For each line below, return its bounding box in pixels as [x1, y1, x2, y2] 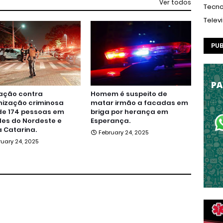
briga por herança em [91, 107, 169, 116]
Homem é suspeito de [91, 89, 168, 99]
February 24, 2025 [99, 128, 149, 136]
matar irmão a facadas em [91, 98, 189, 108]
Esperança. [91, 116, 131, 125]
